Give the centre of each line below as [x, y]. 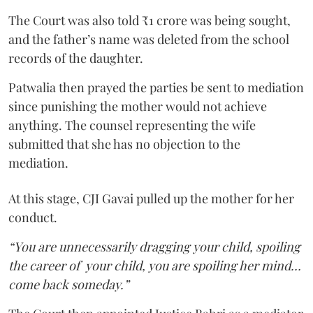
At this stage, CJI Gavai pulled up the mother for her [151, 198]
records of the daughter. [76, 58]
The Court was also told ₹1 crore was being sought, [150, 20]
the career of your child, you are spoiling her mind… [156, 265]
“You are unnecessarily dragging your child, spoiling [154, 246]
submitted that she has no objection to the [124, 144]
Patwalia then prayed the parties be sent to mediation [156, 87]
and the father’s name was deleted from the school [149, 39]
